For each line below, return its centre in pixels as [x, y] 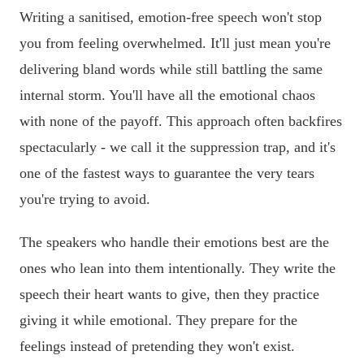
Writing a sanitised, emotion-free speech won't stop [171, 17]
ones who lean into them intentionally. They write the [178, 269]
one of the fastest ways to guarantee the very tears [167, 173]
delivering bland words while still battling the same [171, 69]
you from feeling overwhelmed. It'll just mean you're [175, 43]
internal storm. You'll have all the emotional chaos [167, 95]
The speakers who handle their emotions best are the [174, 243]
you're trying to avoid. [85, 199]
